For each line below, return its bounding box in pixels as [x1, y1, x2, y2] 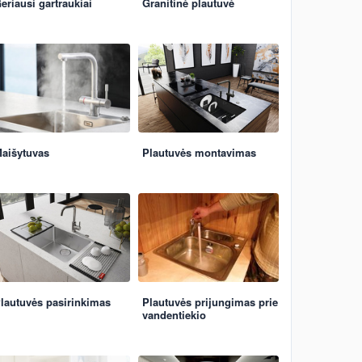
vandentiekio [142, 307, 206, 322]
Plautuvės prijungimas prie [142, 294, 278, 309]
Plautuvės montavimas [142, 145, 256, 160]
